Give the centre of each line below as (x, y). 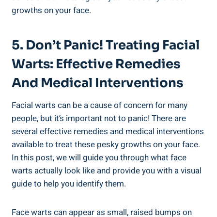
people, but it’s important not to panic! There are (99, 119)
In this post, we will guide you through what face (99, 158)
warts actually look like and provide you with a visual (107, 171)
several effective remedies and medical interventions (108, 132)
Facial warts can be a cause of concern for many (100, 106)
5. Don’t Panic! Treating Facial (106, 46)
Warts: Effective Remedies (96, 64)
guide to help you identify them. (69, 184)
